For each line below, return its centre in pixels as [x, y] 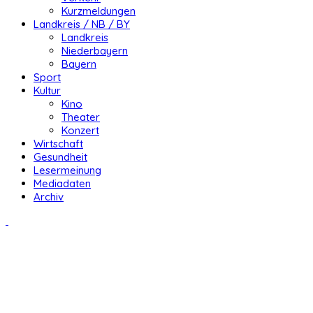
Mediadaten [62, 184]
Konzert [80, 131]
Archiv [49, 197]
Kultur [47, 91]
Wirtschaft [58, 144]
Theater [81, 117]
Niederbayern [95, 51]
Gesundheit [60, 157]
